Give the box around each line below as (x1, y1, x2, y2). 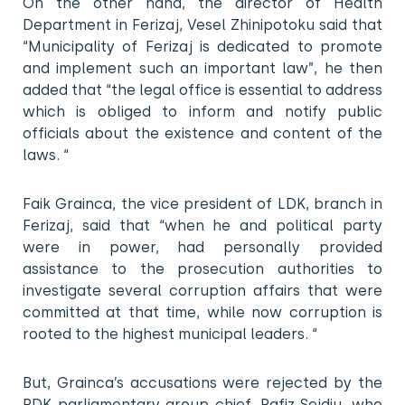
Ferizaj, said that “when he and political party (23, 216, 382, 234)
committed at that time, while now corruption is (23, 303, 382, 321)
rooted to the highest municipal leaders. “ (23, 325, 317, 343)
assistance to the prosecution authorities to (23, 259, 382, 278)
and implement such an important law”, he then (23, 59, 382, 77)
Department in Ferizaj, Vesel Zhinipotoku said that (23, 15, 382, 33)
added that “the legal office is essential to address (23, 80, 382, 99)
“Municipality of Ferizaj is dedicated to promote (23, 37, 382, 55)
